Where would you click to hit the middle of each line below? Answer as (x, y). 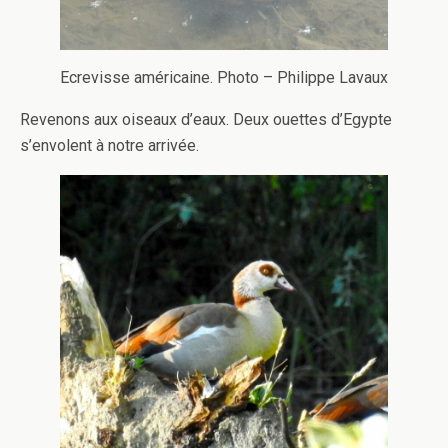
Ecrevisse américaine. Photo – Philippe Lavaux (224, 78)
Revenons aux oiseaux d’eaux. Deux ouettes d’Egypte (206, 120)
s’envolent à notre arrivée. (109, 146)
